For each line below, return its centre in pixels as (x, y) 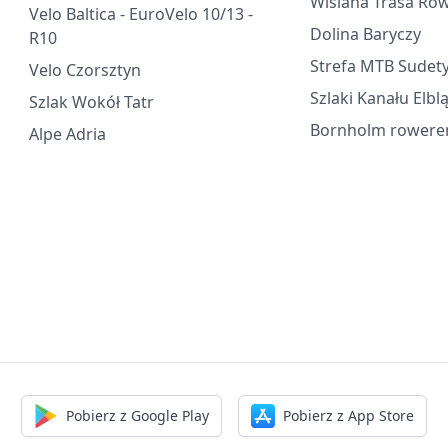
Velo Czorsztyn (85, 70)
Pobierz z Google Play (137, 415)
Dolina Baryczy (366, 34)
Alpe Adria (68, 134)
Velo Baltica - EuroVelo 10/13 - (141, 14)
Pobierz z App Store (348, 415)
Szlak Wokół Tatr (92, 102)
